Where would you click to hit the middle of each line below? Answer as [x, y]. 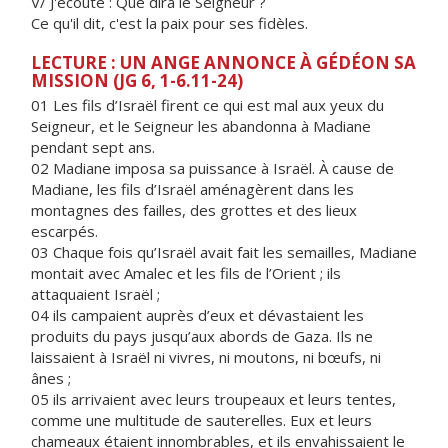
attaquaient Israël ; [95, 294]
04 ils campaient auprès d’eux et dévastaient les [197, 315]
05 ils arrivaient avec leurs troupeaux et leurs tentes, [213, 399]
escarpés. [64, 231]
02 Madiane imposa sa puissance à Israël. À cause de [212, 168]
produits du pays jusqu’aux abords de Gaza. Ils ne [202, 336]
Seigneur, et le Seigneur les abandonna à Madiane [201, 126]
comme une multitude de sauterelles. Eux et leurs [201, 420]
